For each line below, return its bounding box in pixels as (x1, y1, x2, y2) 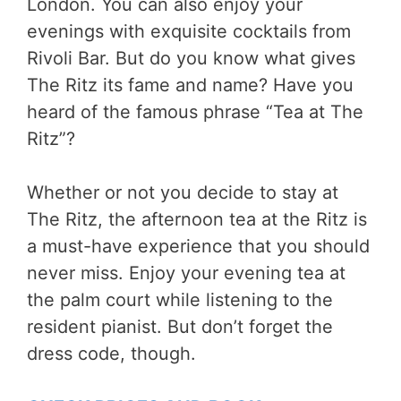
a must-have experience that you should (27, 235, 370, 257)
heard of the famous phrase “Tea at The (27, 100, 363, 123)
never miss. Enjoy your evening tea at (27, 261, 346, 284)
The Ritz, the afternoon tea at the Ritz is (27, 208, 367, 230)
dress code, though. (27, 342, 196, 364)
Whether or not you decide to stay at (27, 181, 338, 203)
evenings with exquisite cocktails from (27, 20, 351, 42)
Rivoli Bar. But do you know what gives (27, 47, 355, 69)
